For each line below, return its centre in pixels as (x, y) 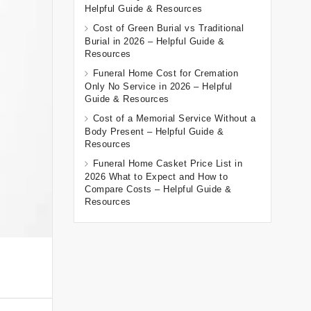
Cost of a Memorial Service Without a (174, 119)
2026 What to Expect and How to (156, 177)
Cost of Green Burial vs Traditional (168, 28)
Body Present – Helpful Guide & (154, 132)
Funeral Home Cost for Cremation (165, 74)
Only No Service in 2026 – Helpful (159, 87)
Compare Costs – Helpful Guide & (158, 190)
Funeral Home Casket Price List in (167, 164)
